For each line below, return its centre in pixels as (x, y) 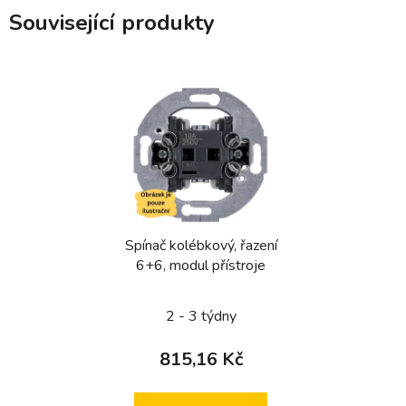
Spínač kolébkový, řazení (201, 245)
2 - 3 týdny (201, 316)
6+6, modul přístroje (201, 265)
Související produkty (112, 23)
